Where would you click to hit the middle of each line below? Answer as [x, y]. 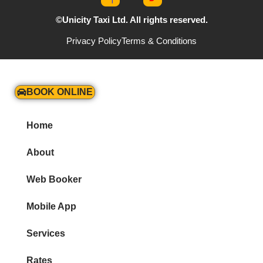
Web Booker [54, 180]
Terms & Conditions [159, 41]
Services [46, 234]
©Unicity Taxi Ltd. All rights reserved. [131, 20]
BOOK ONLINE [60, 92]
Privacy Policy [94, 41]
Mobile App [51, 207]
